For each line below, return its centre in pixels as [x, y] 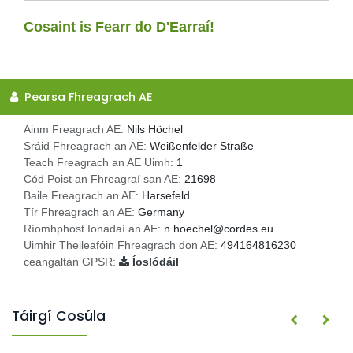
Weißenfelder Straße [202, 146]
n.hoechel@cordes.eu [219, 229]
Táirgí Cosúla [59, 316]
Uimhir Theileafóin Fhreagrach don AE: [122, 245]
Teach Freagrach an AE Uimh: [100, 163]
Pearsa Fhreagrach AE [87, 97]
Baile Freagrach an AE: [83, 196]
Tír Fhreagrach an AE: [81, 212]
